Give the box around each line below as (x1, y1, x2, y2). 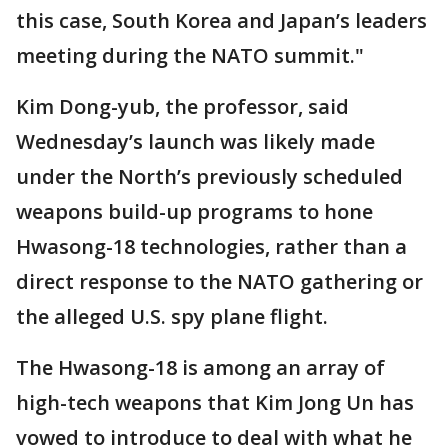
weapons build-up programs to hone (16, 198, 373, 226)
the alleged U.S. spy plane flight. (16, 303, 328, 331)
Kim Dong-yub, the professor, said (16, 93, 349, 121)
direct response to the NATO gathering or (16, 268, 423, 296)
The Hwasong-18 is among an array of (16, 354, 385, 382)
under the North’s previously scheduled (16, 163, 403, 191)
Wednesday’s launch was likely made (16, 128, 375, 156)
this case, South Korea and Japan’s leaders (16, 7, 427, 35)
